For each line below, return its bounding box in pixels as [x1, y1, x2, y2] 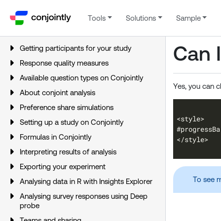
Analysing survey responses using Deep [20, 192, 147, 200]
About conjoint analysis [20, 88, 95, 97]
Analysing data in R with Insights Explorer [20, 177, 152, 185]
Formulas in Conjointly [20, 133, 91, 141]
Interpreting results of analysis [20, 147, 116, 156]
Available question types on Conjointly [20, 74, 143, 82]
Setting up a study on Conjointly [20, 118, 123, 126]
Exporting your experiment [20, 162, 106, 171]
